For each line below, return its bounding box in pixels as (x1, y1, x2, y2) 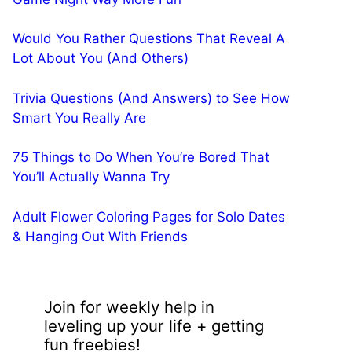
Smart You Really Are (13, 109, 146, 126)
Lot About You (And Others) (13, 50, 189, 66)
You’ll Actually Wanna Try (13, 169, 170, 185)
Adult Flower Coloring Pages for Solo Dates (13, 208, 285, 225)
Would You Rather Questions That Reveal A (13, 31, 285, 46)
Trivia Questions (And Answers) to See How (13, 90, 290, 106)
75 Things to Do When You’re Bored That (13, 149, 269, 165)
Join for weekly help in (44, 297, 214, 317)
